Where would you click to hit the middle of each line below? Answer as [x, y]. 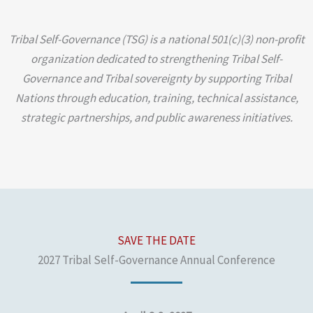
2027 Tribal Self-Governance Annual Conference [156, 260]
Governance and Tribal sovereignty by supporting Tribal [156, 79]
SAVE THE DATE [156, 240]
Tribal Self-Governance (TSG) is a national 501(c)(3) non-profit [156, 39]
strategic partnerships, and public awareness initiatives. [156, 118]
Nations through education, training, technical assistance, [156, 98]
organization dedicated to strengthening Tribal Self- [156, 59]
